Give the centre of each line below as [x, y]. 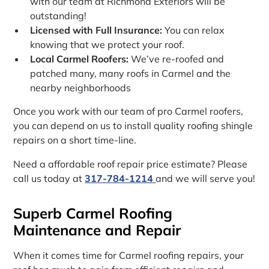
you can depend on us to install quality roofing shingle [133, 125]
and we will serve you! [206, 178]
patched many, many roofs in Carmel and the [131, 74]
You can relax [194, 30]
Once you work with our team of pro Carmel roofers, [128, 111]
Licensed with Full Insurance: [96, 30]
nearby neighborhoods [81, 88]
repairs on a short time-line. [75, 140]
